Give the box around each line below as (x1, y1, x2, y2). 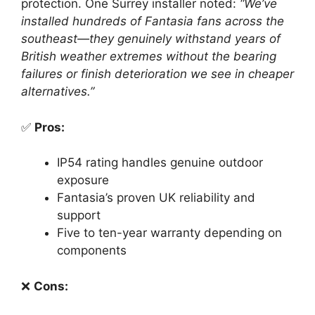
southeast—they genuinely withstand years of (21, 32, 281, 46)
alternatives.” (21, 84, 94, 99)
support (57, 208, 101, 223)
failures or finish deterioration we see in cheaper (21, 67, 294, 82)
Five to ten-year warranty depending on (57, 226, 282, 240)
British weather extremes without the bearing (21, 49, 276, 64)
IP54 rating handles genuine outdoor (57, 155, 263, 170)
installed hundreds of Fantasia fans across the (21, 14, 284, 29)
